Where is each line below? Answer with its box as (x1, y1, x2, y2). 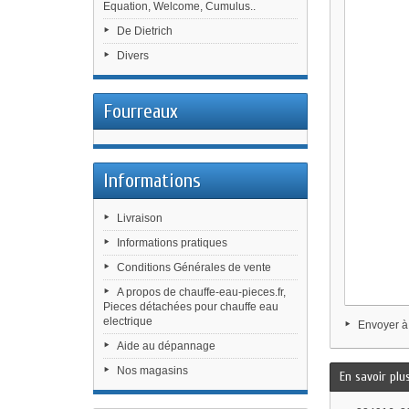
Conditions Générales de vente (117, 261, 271, 274)
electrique (103, 315, 152, 328)
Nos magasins (117, 364, 188, 377)
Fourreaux (103, 100, 178, 123)
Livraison (117, 212, 163, 225)
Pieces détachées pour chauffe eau (103, 300, 278, 313)
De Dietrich (117, 25, 173, 37)
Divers (117, 49, 149, 62)
